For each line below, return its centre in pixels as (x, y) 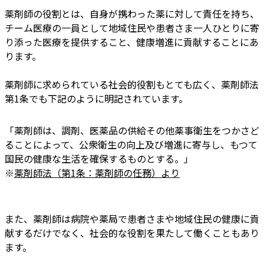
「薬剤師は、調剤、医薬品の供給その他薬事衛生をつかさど (132, 130)
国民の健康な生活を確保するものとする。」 (99, 158)
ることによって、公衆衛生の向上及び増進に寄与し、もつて (131, 144)
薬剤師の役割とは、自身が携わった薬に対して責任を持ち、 (132, 13)
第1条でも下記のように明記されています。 (96, 98)
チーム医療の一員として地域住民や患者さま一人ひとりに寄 (132, 27)
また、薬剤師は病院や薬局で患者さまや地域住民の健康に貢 (132, 219)
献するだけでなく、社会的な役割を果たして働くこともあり (132, 233)
